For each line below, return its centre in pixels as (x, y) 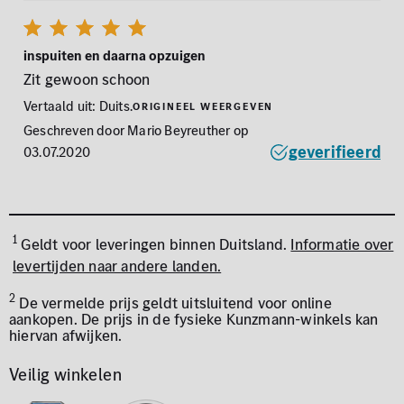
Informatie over (342, 244)
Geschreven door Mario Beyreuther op (136, 130)
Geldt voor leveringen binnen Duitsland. (154, 244)
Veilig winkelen (65, 374)
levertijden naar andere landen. (117, 266)
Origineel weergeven (203, 106)
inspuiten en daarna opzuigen (115, 55)
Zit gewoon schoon (87, 79)
